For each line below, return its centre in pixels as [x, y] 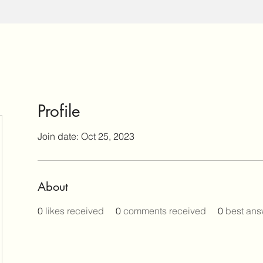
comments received [165, 210]
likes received [75, 210]
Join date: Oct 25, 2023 [86, 136]
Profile [59, 111]
